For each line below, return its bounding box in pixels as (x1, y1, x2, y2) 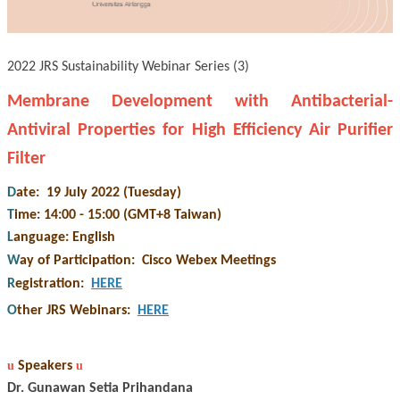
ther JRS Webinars (17, 304, 127, 319)
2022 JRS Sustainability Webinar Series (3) (7, 60, 249, 75)
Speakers (18, 359, 72, 374)
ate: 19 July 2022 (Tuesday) (16, 186, 181, 201)
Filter (7, 150, 46, 169)
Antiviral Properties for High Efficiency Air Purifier (7, 121, 393, 140)
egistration (15, 277, 80, 292)
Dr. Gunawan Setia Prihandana (7, 381, 196, 396)
